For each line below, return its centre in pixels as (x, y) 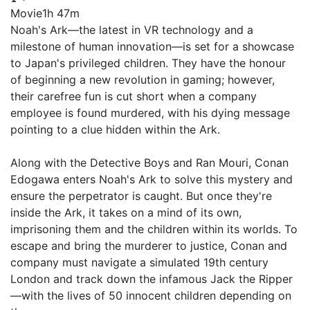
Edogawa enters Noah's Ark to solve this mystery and (152, 179)
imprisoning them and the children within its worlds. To (154, 229)
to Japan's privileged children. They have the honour (148, 63)
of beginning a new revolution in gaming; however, (143, 79)
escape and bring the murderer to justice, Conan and (149, 245)
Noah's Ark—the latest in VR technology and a (132, 29)
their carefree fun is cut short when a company (134, 96)
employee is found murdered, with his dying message (150, 112)
